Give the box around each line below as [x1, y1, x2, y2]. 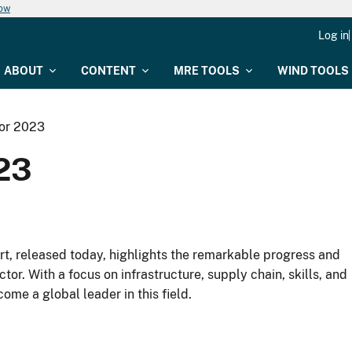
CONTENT [81, 64, 136, 77]
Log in [318, 29, 349, 42]
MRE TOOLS [174, 64, 240, 77]
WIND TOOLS [277, 64, 349, 77]
